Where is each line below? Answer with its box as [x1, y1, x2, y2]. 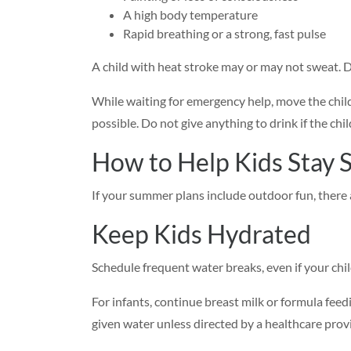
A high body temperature [123, 7, 258, 22]
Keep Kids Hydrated [92, 219, 311, 249]
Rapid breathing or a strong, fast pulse [123, 26, 326, 41]
